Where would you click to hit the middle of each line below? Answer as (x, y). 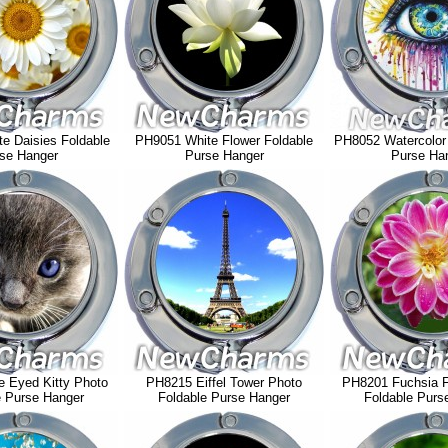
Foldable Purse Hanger (224, 397)
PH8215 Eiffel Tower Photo (224, 382)
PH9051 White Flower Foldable (224, 140)
